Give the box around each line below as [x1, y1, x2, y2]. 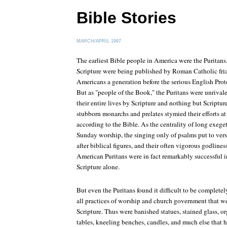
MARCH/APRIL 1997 [77, 39, 121, 44]
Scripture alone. [77, 162, 120, 171]
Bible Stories [77, 9, 176, 27]
